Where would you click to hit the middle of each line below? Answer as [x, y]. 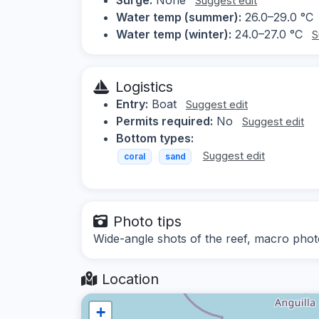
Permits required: [164, 121]
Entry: [132, 104]
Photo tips [147, 222]
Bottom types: [155, 138]
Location [128, 279]
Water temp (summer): [179, 17]
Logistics [144, 87]
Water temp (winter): [174, 34]
